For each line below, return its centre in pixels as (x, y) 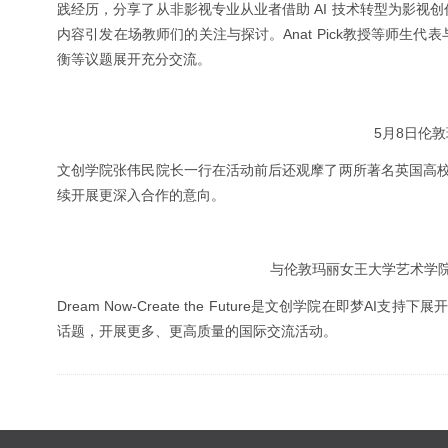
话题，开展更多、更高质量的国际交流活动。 (197, 331)
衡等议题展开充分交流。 (134, 59)
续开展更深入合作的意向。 (141, 195)
